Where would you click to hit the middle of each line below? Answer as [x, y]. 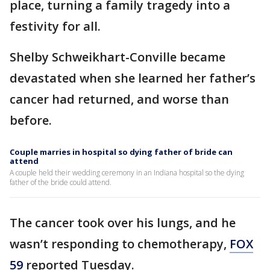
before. [31, 120]
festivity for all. [55, 26]
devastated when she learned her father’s [133, 78]
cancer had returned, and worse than [119, 99]
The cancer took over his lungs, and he [123, 223]
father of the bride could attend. [61, 182]
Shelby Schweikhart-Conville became [118, 57]
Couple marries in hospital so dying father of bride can [121, 152]
